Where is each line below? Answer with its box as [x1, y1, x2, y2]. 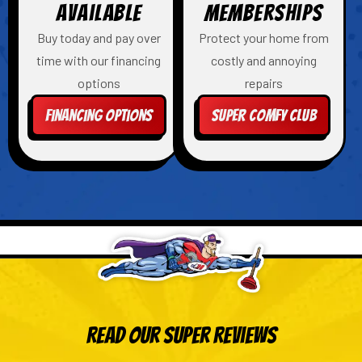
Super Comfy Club [211, 107, 316, 125]
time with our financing [36, 53, 161, 69]
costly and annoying [210, 53, 317, 69]
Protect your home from [198, 30, 329, 46]
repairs [244, 75, 283, 91]
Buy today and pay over [36, 30, 161, 46]
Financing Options [45, 107, 152, 125]
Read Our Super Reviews [86, 323, 276, 348]
